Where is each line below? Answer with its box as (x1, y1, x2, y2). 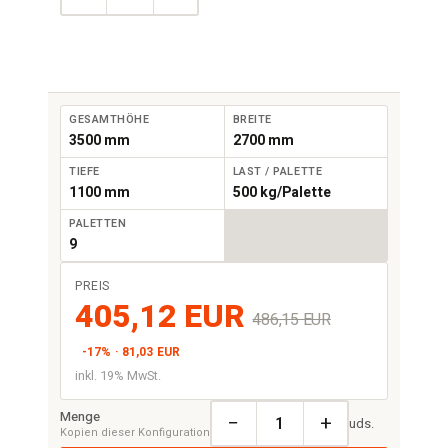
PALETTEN (69, 215, 127, 232)
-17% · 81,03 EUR (82, 343, 180, 361)
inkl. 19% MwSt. (75, 367, 161, 385)
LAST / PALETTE (232, 163, 323, 180)
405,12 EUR (75, 293, 245, 340)
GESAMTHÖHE (69, 111, 150, 128)
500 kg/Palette (232, 182, 331, 203)
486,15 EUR (252, 307, 331, 332)
